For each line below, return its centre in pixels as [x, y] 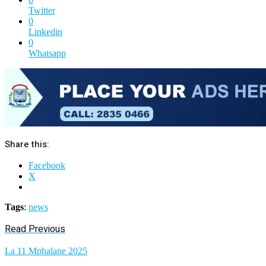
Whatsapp [47, 53]
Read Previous [35, 229]
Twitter [42, 11]
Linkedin [45, 32]
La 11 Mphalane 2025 [46, 251]
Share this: [27, 145]
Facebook [47, 166]
